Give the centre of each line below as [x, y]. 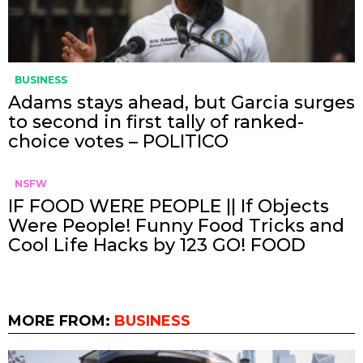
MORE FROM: [61, 321]
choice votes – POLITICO [118, 142]
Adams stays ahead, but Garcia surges [181, 103]
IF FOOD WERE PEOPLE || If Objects [169, 207]
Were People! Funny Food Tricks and [176, 226]
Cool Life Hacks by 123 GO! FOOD [157, 246]
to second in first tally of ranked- [156, 122]
